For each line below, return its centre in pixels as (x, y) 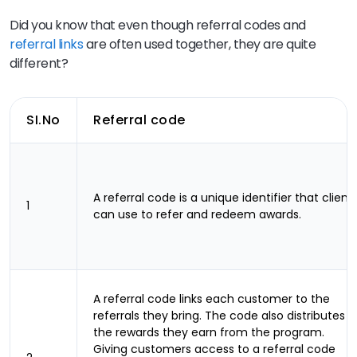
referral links (47, 44)
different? (39, 63)
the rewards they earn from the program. (209, 332)
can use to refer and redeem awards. (197, 214)
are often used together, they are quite (200, 44)
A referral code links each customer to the (212, 299)
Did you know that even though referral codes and (158, 25)
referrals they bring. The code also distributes (219, 316)
